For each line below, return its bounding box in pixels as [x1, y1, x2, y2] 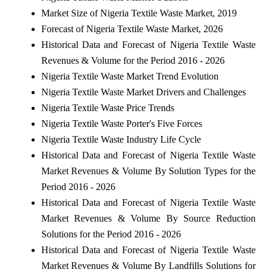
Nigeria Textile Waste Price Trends [41, 102, 174, 113]
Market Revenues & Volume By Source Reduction [41, 212, 256, 223]
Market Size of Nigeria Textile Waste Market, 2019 [41, 7, 237, 18]
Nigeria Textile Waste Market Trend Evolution [41, 70, 219, 81]
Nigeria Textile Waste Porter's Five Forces [41, 118, 202, 129]
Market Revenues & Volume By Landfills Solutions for [41, 260, 256, 271]
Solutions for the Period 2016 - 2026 [41, 228, 181, 239]
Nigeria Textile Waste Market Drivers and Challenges [41, 86, 246, 97]
